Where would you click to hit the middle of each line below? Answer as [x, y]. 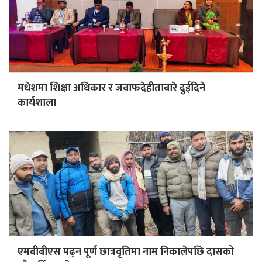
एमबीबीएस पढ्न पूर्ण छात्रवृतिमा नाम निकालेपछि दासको [126, 252]
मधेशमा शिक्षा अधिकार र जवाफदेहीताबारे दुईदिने [111, 88]
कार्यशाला [37, 103]
